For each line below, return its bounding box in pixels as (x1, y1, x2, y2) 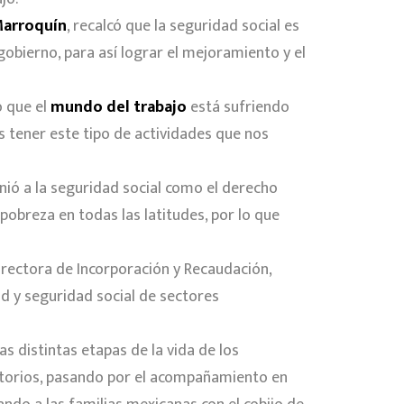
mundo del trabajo (50, 93, 187, 121)
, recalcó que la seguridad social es (67, 12, 299, 40)
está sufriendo (187, 93, 289, 121)
